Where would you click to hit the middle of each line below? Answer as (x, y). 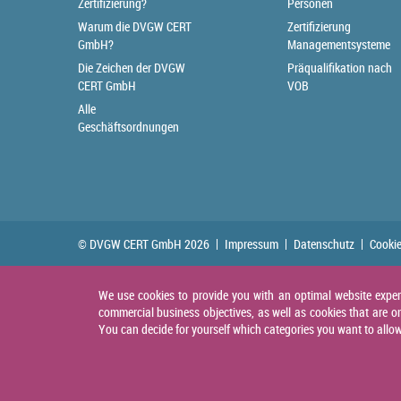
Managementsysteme (339, 44)
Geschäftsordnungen (128, 127)
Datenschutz (324, 244)
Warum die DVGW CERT (135, 26)
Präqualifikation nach (340, 68)
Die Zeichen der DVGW (132, 68)
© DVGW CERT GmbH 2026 (144, 244)
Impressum (252, 244)
